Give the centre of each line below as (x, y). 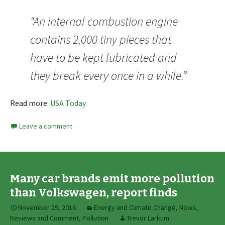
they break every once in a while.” (108, 75)
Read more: (30, 103)
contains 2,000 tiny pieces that (101, 39)
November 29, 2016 (47, 207)
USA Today (68, 103)
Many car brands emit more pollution (112, 178)
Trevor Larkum (148, 218)
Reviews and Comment (44, 218)
